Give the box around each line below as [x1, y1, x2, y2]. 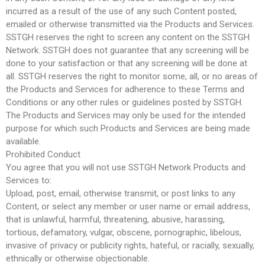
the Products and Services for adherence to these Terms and [6, 83, 244, 95]
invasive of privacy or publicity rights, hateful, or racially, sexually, [6, 240, 254, 251]
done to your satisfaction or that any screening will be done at [6, 57, 247, 69]
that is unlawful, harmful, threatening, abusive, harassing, [6, 214, 225, 225]
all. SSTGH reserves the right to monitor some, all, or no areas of [6, 70, 258, 82]
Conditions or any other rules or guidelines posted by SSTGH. [6, 96, 243, 108]
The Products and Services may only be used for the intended [6, 109, 245, 121]
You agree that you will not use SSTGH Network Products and [6, 161, 245, 173]
